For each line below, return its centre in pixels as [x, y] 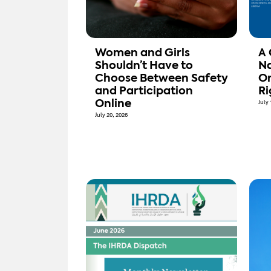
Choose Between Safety [162, 79]
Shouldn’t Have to [144, 66]
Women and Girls [142, 54]
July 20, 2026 [111, 115]
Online [113, 104]
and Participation [144, 92]
